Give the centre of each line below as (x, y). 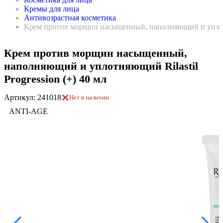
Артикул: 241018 (33, 97)
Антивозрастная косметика (70, 18)
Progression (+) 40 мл (55, 79)
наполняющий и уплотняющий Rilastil (101, 66)
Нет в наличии (89, 97)
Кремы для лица (52, 9)
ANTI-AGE (28, 111)
